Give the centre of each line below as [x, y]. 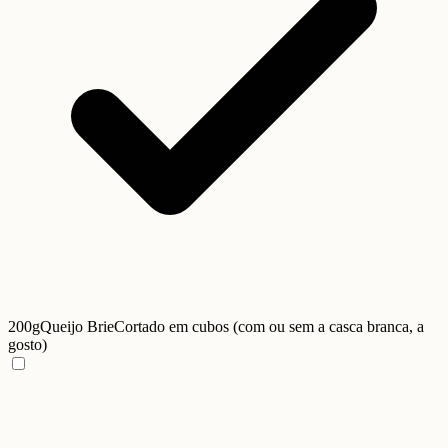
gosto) [27, 345]
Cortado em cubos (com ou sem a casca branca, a [269, 327]
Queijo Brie [77, 327]
